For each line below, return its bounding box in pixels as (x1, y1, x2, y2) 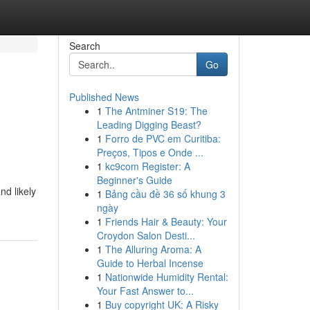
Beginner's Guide (96, 173, 172, 187)
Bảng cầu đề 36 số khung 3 (104, 187, 226, 201)
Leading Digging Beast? (96, 118, 201, 131)
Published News (69, 90, 139, 104)
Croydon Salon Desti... (96, 228, 195, 242)
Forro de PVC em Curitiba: (104, 131, 221, 145)
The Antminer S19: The (104, 104, 208, 118)
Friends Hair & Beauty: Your (104, 215, 227, 228)
